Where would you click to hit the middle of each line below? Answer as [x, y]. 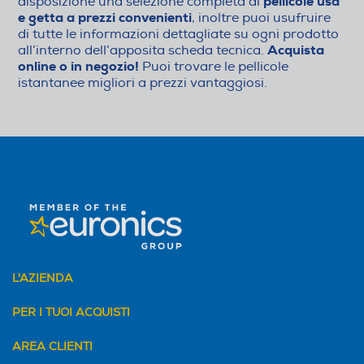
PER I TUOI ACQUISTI [71, 312]
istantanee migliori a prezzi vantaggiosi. [143, 82]
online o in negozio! [78, 66]
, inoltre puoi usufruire [261, 17]
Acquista [296, 50]
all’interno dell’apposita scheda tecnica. [143, 50]
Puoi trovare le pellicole [214, 66]
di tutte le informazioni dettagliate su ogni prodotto [178, 34]
